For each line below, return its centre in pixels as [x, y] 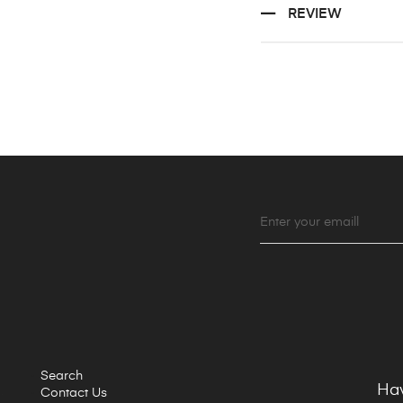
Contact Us [74, 394]
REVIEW [314, 14]
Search [62, 376]
